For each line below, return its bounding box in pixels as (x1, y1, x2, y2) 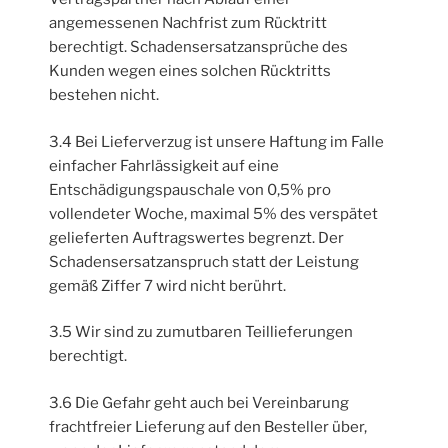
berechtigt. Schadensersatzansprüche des (49, 38, 349, 57)
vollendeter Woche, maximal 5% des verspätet (49, 204, 379, 223)
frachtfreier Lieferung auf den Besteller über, (49, 417, 368, 436)
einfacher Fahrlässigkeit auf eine (49, 156, 280, 175)
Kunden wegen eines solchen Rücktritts (49, 62, 332, 81)
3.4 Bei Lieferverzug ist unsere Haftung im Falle (49, 132, 385, 151)
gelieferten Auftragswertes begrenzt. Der (49, 228, 345, 247)
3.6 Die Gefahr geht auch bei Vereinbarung (49, 393, 350, 412)
